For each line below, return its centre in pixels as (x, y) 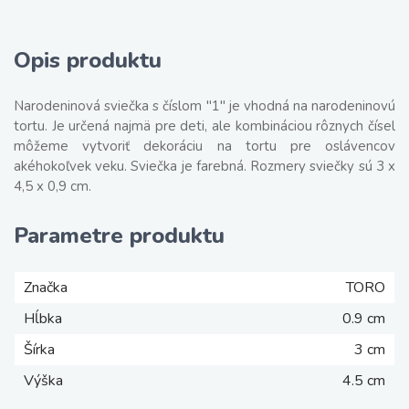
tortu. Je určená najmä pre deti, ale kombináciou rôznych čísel (204, 126)
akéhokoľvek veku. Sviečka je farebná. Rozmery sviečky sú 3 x (204, 166)
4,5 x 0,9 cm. (52, 186)
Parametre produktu (119, 236)
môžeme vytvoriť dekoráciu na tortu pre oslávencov (204, 146)
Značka (46, 288)
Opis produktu (88, 60)
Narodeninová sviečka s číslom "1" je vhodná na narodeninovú (204, 106)
